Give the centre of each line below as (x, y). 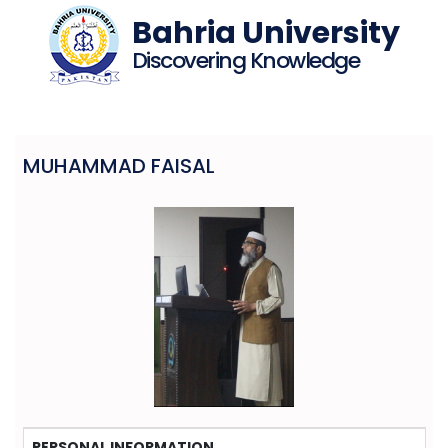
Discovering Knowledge (245, 60)
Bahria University (265, 33)
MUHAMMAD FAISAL (118, 166)
